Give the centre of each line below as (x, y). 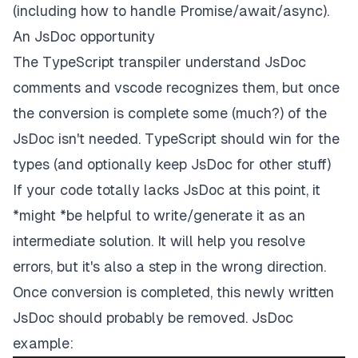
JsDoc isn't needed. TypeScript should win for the (176, 139)
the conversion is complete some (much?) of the (170, 113)
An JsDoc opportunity (84, 37)
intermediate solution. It (91, 241)
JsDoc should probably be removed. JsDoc (153, 318)
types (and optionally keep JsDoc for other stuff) (172, 165)
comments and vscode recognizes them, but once (176, 88)
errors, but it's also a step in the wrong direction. (169, 267)
